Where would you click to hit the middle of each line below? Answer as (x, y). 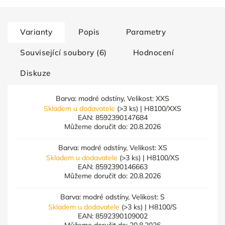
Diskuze (35, 73)
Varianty (36, 32)
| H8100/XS (160, 158)
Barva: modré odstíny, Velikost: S (113, 197)
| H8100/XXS (160, 108)
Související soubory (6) (64, 52)
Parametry (146, 32)
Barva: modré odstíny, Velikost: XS (113, 148)
